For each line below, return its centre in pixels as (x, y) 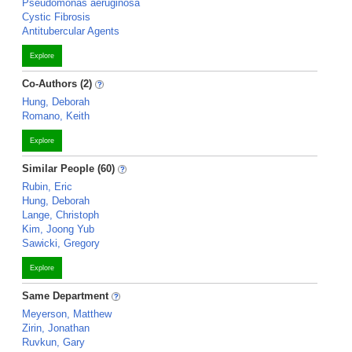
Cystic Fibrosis (56, 17)
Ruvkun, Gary (53, 342)
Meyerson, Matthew (67, 314)
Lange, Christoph (60, 215)
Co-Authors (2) (57, 84)
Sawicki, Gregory (61, 243)
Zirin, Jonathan (56, 328)
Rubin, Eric (47, 187)
